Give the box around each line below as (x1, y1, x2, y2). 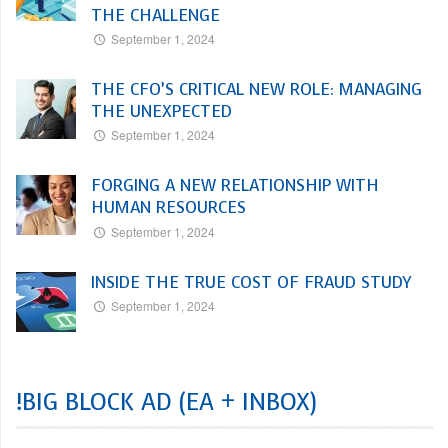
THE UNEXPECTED (91, 100, 232, 124)
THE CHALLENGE (91, 3, 220, 27)
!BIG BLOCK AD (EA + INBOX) (16, 385, 317, 418)
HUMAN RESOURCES (91, 196, 246, 220)
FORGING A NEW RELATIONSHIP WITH (91, 174, 379, 198)
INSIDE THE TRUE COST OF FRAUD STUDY (91, 270, 412, 294)
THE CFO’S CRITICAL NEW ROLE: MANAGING (91, 78, 422, 102)
